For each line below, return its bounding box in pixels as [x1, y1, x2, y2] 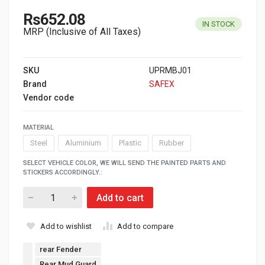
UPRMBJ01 [149, 66, 192, 75]
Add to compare [117, 222, 173, 231]
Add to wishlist [40, 222, 92, 231]
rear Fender [40, 245, 82, 254]
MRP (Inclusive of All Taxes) [23, 26, 141, 37]
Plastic [119, 138, 141, 147]
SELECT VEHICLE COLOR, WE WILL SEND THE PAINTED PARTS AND [23, 159, 226, 167]
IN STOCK [202, 20, 235, 28]
